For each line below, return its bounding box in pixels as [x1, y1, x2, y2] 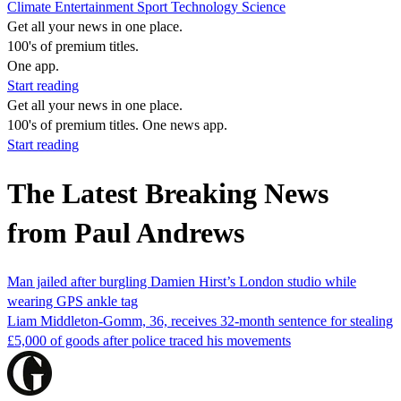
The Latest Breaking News [7, 177, 328, 210]
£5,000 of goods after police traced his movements [7, 332, 291, 348]
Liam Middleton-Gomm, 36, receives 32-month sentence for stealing [7, 312, 393, 328]
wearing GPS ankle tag [7, 293, 138, 309]
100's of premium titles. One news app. [7, 117, 227, 132]
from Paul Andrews [7, 217, 244, 250]
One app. [7, 58, 59, 73]
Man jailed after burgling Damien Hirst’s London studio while [7, 273, 356, 289]
